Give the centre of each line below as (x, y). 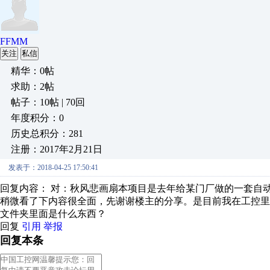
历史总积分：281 (47, 133)
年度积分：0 (37, 118)
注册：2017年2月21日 (57, 149)
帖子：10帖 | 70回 (48, 102)
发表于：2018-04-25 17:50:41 (53, 168)
